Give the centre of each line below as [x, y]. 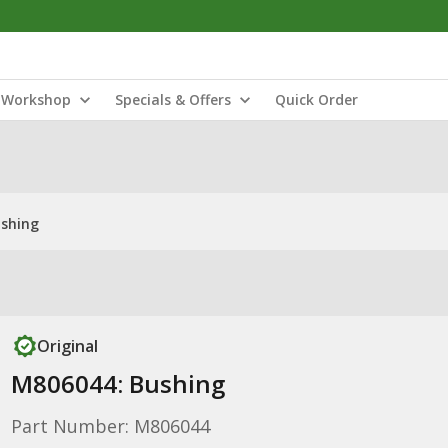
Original [67, 346]
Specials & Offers [173, 99]
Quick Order [316, 99]
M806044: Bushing [117, 383]
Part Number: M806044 [110, 426]
